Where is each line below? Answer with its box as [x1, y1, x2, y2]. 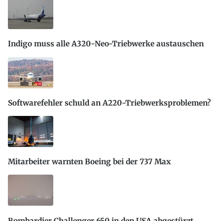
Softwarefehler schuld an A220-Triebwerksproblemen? [8, 98, 211, 108]
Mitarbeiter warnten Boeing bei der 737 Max [8, 157, 171, 167]
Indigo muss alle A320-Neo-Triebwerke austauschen [8, 39, 204, 49]
